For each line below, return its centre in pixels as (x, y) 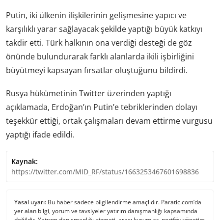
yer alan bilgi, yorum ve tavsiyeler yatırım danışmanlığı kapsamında (106, 211)
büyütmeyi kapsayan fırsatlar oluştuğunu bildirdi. (97, 70)
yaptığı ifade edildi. (40, 134)
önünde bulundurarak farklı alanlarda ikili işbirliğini (100, 56)
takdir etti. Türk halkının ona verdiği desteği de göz (99, 42)
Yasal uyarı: (30, 202)
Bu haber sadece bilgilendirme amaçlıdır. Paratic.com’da (124, 202)
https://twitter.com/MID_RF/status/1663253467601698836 (105, 172)
